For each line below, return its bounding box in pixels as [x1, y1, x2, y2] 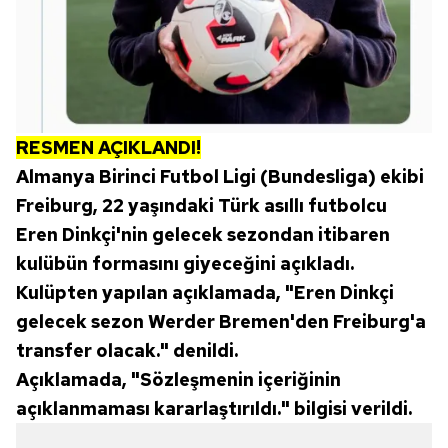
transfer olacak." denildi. [16, 339, 238, 363]
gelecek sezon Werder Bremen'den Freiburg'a [16, 310, 426, 334]
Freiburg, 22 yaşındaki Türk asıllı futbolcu [16, 194, 387, 218]
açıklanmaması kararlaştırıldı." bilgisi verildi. [16, 397, 412, 421]
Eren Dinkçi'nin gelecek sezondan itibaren [16, 223, 390, 247]
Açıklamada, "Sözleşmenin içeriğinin [16, 368, 341, 392]
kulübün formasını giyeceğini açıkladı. [16, 252, 354, 276]
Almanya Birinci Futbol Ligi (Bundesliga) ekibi [16, 165, 424, 189]
